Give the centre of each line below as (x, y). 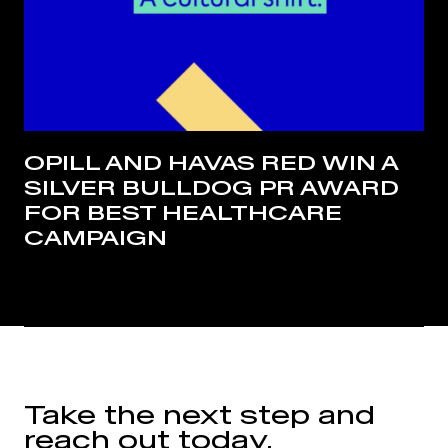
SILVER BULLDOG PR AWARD (211, 188)
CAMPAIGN (95, 238)
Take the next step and (199, 414)
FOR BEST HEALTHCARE (183, 213)
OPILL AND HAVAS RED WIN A (211, 163)
